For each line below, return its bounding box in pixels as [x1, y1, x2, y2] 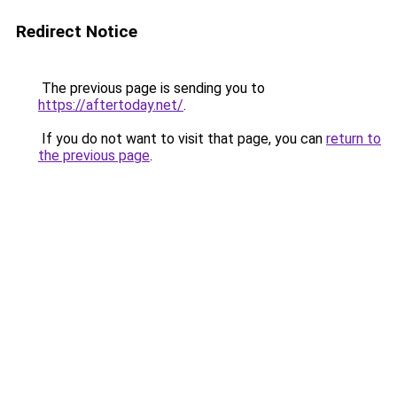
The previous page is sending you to [38, 80, 265, 97]
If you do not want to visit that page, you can [38, 130, 326, 147]
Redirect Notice [16, 21, 137, 42]
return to [326, 130, 381, 147]
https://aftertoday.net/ [38, 97, 183, 113]
